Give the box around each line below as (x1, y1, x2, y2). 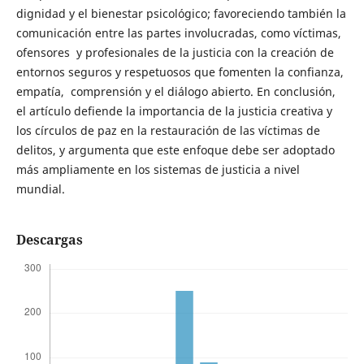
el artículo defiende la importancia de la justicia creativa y (15, 103, 332, 119)
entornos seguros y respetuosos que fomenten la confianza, (15, 64, 344, 80)
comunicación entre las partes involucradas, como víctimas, (15, 25, 341, 41)
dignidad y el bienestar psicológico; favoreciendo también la (15, 6, 346, 22)
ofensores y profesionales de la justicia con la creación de (15, 45, 334, 61)
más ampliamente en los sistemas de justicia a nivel (15, 162, 300, 178)
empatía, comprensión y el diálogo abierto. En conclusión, (15, 84, 336, 100)
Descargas (15, 231, 83, 249)
